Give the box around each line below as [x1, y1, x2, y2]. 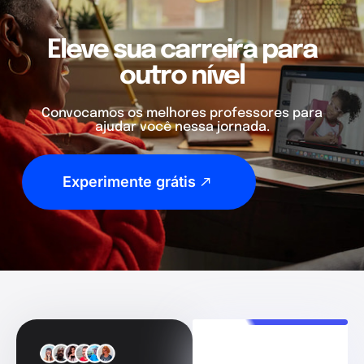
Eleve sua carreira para [47, 37, 317, 64]
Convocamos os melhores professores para [41, 106, 323, 120]
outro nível [119, 63, 245, 90]
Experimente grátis [63, 172, 196, 190]
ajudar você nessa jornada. [94, 119, 270, 134]
